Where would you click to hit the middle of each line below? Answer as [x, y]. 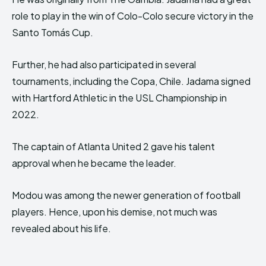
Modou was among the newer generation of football [126, 195]
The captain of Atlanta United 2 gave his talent [113, 146]
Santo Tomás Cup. [53, 32]
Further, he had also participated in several [104, 64]
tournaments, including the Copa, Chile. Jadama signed [131, 81]
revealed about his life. [61, 228]
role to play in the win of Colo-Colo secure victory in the [133, 16]
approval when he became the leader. [94, 163]
